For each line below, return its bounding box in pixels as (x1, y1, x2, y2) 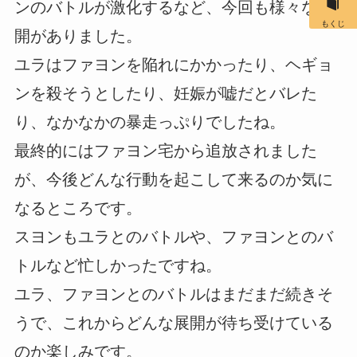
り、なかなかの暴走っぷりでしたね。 (14, 112, 285, 131)
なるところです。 (14, 198, 142, 217)
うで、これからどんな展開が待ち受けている (14, 313, 333, 331)
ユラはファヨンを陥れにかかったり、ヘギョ (14, 55, 333, 73)
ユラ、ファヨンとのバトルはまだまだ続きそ (14, 284, 333, 303)
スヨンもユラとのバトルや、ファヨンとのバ (14, 227, 333, 245)
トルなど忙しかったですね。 (14, 256, 222, 274)
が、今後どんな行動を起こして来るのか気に (14, 170, 333, 188)
